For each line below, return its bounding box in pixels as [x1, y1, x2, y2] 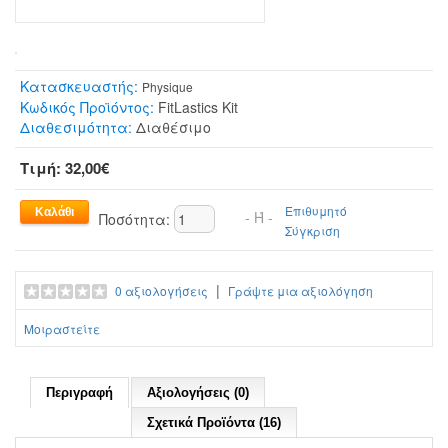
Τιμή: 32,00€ [20, 156, 109, 179]
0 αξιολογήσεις [115, 281, 208, 299]
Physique [142, 77, 193, 95]
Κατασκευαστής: [20, 75, 138, 96]
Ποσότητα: [99, 208, 174, 229]
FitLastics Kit [154, 96, 238, 117]
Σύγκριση [285, 221, 340, 239]
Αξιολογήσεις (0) [147, 384, 249, 400]
